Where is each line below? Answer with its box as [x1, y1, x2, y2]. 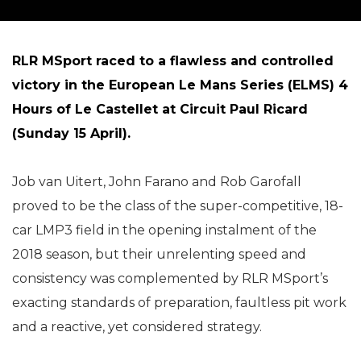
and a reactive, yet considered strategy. [12, 319, 262, 334]
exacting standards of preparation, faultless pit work [12, 295, 346, 310]
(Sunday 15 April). [12, 126, 131, 141]
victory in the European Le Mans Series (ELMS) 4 [12, 77, 348, 93]
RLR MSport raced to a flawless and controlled [12, 53, 334, 68]
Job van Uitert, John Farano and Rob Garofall [12, 174, 301, 189]
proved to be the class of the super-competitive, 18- [12, 198, 343, 214]
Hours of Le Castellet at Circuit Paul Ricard [12, 102, 308, 117]
